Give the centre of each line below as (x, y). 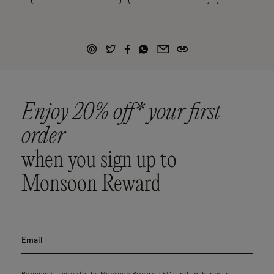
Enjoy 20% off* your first (121, 113)
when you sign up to (99, 161)
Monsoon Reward (91, 185)
